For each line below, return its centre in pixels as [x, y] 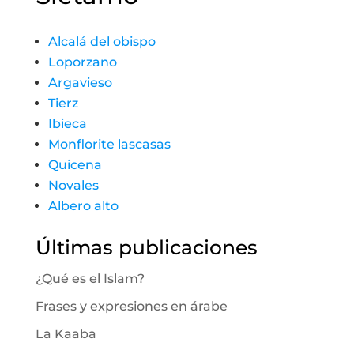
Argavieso [80, 83]
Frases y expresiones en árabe [131, 306]
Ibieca [67, 124]
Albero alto [83, 206]
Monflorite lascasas [109, 144]
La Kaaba [66, 334]
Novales [73, 185]
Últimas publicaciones [146, 247]
